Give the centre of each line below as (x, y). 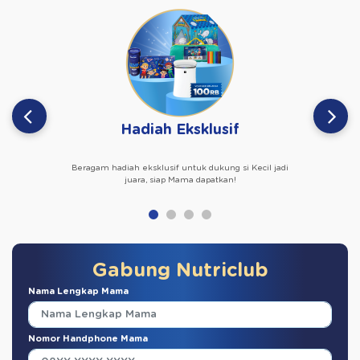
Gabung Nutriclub (180, 270)
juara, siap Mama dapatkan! (180, 180)
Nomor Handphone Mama (88, 339)
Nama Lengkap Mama (78, 291)
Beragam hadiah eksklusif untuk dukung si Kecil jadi (180, 168)
